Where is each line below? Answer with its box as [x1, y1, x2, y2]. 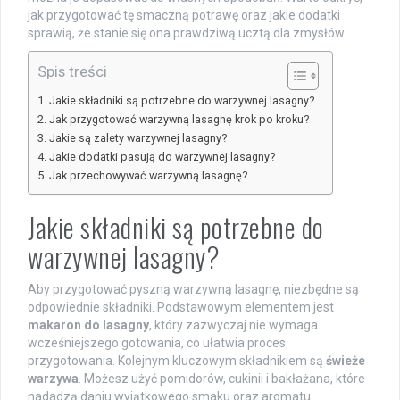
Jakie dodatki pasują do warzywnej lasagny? [48, 150, 275, 164]
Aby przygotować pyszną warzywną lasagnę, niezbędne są [28, 282, 359, 297]
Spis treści [37, 62, 107, 81]
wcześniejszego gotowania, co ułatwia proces [28, 336, 286, 351]
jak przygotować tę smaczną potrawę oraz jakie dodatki [28, 8, 340, 23]
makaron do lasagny [28, 318, 149, 333]
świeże [326, 354, 365, 369]
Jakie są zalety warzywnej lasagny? [48, 131, 227, 146]
